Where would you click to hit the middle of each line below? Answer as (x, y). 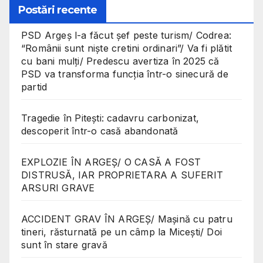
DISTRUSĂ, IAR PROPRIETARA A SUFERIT (122, 175)
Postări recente (58, 10)
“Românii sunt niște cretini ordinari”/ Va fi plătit (127, 48)
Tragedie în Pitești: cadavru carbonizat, (110, 118)
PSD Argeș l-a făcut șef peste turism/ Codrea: (126, 35)
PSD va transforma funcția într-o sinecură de (125, 74)
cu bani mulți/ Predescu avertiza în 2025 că (120, 61)
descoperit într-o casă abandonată (100, 131)
